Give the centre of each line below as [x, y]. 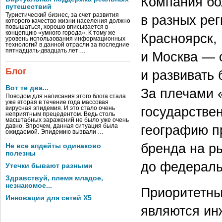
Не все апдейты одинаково [53, 146]
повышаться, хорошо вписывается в [57, 27]
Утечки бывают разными [49, 166]
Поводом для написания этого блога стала [66, 96]
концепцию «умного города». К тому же [60, 33]
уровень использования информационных [65, 39]
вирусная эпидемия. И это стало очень [60, 108]
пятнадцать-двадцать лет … [46, 51]
